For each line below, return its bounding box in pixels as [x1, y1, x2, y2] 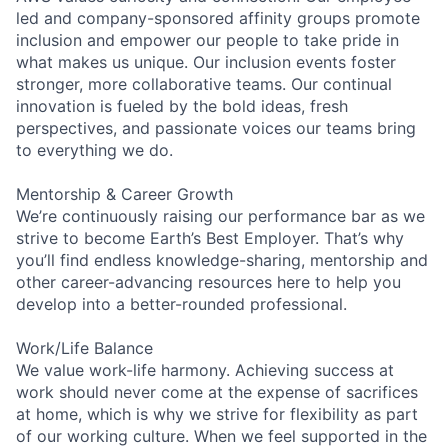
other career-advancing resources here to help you [16, 271, 401, 292]
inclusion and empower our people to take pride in [16, 29, 399, 50]
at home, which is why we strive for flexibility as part [16, 403, 418, 424]
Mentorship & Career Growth [16, 183, 233, 204]
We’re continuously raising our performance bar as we [16, 205, 425, 226]
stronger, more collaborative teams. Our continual [16, 73, 392, 94]
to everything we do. [16, 139, 173, 160]
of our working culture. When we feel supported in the [16, 425, 427, 446]
